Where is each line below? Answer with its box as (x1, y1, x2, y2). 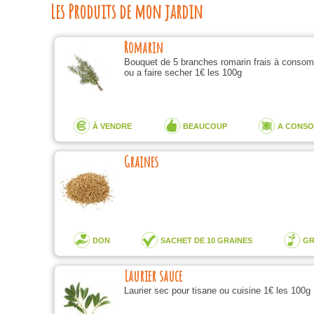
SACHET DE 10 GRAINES (160, 236, 252, 245)
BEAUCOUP (182, 122, 227, 130)
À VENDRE (93, 122, 132, 130)
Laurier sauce (123, 266, 182, 285)
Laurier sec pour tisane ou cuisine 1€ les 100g (123, 285, 310, 296)
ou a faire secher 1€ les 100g (123, 67, 242, 78)
